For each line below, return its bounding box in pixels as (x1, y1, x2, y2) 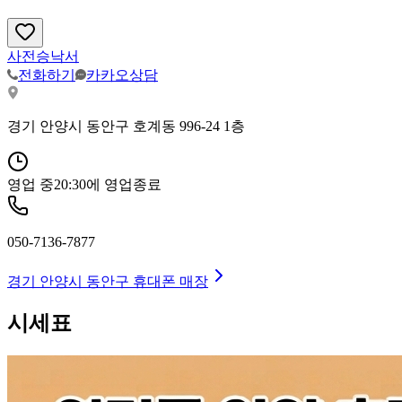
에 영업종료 (86, 176, 162, 192)
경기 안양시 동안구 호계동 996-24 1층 (7, 118, 245, 134)
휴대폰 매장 (129, 273, 208, 289)
